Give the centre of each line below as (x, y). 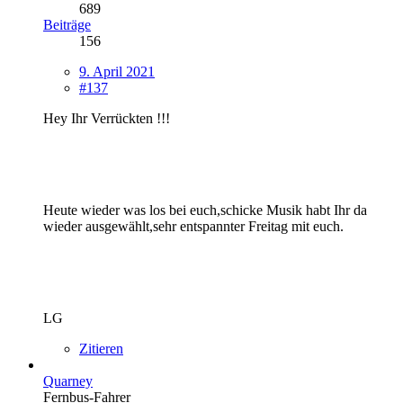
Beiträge (67, 24)
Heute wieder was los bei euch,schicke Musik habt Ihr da (205, 210)
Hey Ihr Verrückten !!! (107, 118)
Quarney (68, 381)
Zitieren (101, 348)
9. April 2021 (117, 71)
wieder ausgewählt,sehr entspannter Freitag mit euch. (193, 226)
